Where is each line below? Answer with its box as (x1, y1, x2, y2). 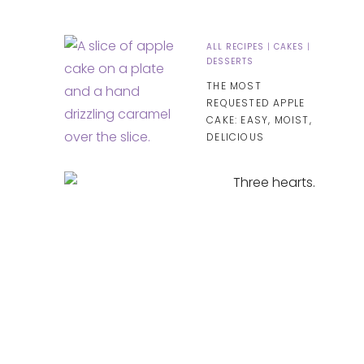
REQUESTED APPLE (206, 96, 305, 110)
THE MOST (206, 79, 262, 93)
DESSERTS (206, 55, 254, 68)
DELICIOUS (206, 130, 264, 145)
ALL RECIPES (206, 41, 265, 54)
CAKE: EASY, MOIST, (206, 113, 312, 128)
